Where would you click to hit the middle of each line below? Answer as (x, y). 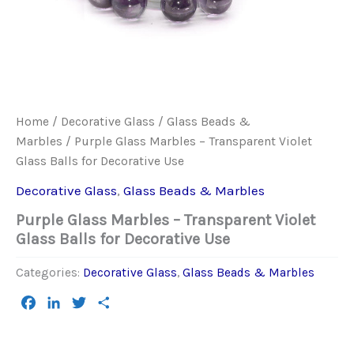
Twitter (109, 302)
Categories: (49, 273)
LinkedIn (88, 302)
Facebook (66, 302)
